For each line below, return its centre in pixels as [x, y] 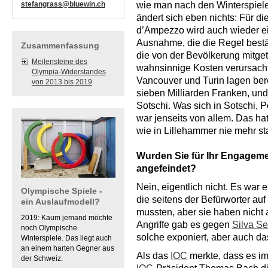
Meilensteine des [60, 62]
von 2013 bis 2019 [62, 82]
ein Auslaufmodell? [60, 202]
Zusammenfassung [60, 45]
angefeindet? [166, 168]
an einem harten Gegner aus [68, 248]
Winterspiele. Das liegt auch [66, 238]
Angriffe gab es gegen [184, 225]
